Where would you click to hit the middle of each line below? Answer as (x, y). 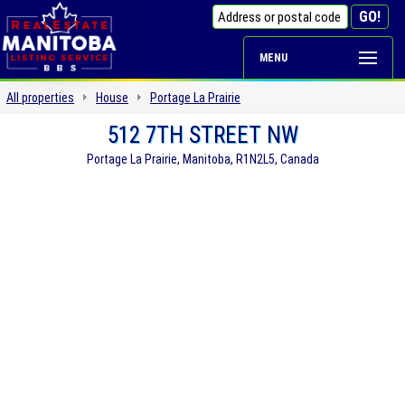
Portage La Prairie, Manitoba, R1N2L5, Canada (202, 159)
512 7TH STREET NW (202, 135)
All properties (40, 98)
